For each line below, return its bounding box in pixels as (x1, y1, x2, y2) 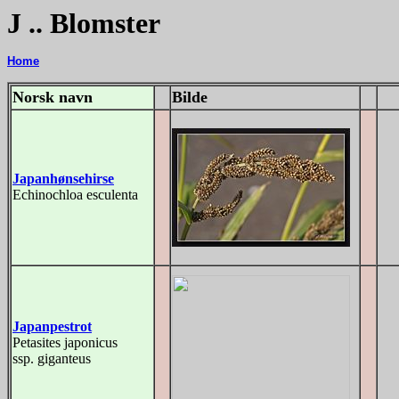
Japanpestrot (12, 319, 92, 334)
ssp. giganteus (12, 351, 91, 366)
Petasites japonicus (12, 335, 118, 350)
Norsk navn (12, 88, 93, 106)
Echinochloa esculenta (12, 187, 138, 202)
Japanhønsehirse (12, 171, 114, 186)
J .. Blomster (7, 7, 160, 39)
